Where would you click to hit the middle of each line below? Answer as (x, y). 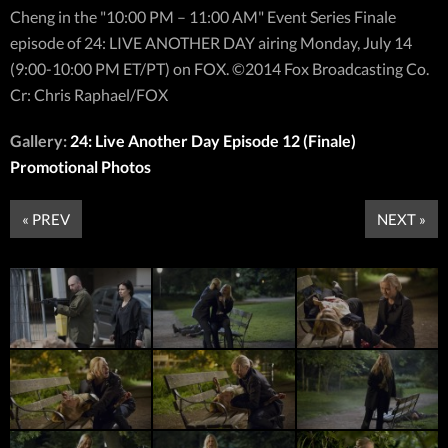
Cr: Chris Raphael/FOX (89, 95)
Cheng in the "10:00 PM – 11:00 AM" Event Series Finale (203, 17)
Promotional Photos (80, 167)
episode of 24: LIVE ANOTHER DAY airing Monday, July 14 (211, 43)
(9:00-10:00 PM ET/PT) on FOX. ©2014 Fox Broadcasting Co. (219, 69)
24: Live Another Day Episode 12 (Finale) (213, 141)
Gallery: (40, 141)
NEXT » (401, 219)
